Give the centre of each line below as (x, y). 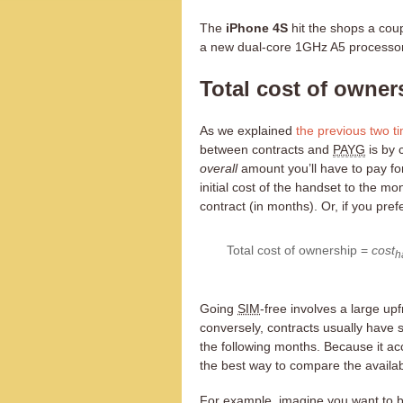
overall (219, 168)
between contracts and (266, 149)
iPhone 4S (257, 28)
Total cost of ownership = (299, 250)
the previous (331, 130)
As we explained (248, 130)
